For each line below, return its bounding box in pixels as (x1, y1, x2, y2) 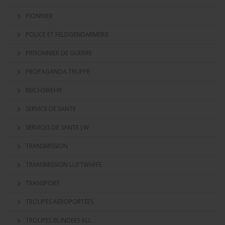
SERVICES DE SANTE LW (26, 123, 89, 132)
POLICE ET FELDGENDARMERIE (26, 30, 109, 39)
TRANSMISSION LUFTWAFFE (26, 160, 102, 169)
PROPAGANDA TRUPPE (26, 67, 90, 76)
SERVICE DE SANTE (26, 104, 76, 113)
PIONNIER (26, 12, 53, 20)
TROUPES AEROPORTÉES (26, 197, 93, 206)
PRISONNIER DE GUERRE (26, 49, 92, 57)
